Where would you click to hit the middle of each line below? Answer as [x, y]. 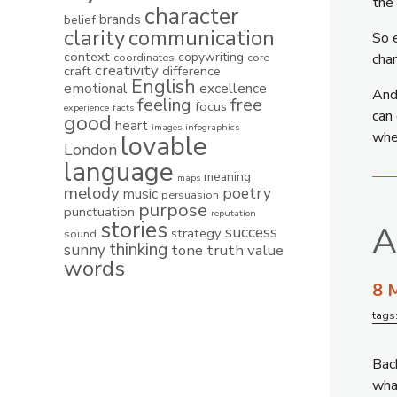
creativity [127, 70]
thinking [138, 249]
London [90, 150]
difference [191, 71]
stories [134, 230]
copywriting [211, 57]
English [163, 87]
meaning [227, 177]
